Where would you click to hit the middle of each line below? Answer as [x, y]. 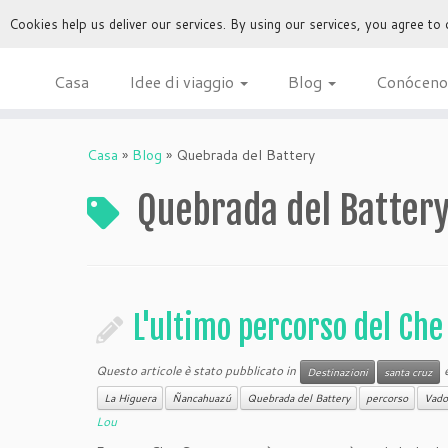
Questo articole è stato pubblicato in [197, 370]
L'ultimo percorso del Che [287, 328]
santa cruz [408, 372]
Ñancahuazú [201, 398]
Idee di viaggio [184, 81]
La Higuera [129, 398]
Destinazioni [337, 372]
